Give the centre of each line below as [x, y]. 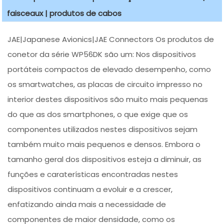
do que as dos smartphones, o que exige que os [98, 114]
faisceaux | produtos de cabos [64, 13]
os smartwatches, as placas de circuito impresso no [105, 84]
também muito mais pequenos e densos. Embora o [104, 144]
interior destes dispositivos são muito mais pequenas [108, 99]
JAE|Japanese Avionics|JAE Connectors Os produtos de [111, 39]
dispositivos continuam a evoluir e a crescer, [90, 189]
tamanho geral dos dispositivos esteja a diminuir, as [105, 159]
